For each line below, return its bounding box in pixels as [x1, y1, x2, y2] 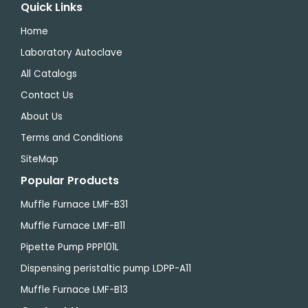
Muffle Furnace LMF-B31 [21, 198, 128, 211]
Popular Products [21, 173, 119, 188]
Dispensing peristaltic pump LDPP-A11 [21, 262, 191, 275]
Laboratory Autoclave [21, 46, 122, 59]
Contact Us [21, 89, 74, 102]
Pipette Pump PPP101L [21, 241, 119, 254]
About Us [21, 110, 63, 123]
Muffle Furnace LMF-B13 [21, 283, 128, 296]
